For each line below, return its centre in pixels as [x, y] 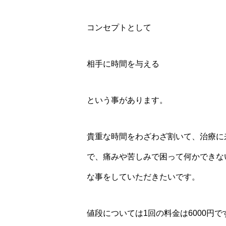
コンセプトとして [119, 27]
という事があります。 [127, 100]
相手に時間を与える [123, 64]
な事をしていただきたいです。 [143, 177]
